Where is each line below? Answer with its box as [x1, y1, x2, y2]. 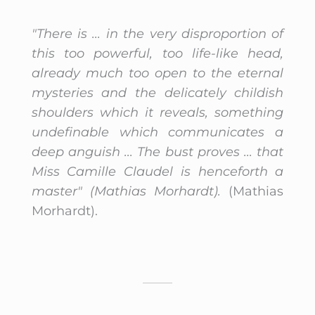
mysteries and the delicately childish [31, 85, 284, 101]
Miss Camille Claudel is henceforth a [31, 164, 284, 180]
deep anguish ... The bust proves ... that [31, 144, 284, 160]
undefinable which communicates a [31, 124, 284, 141]
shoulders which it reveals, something [31, 105, 284, 121]
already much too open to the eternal [31, 65, 284, 82]
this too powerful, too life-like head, [31, 46, 284, 62]
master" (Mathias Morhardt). [31, 184, 221, 200]
